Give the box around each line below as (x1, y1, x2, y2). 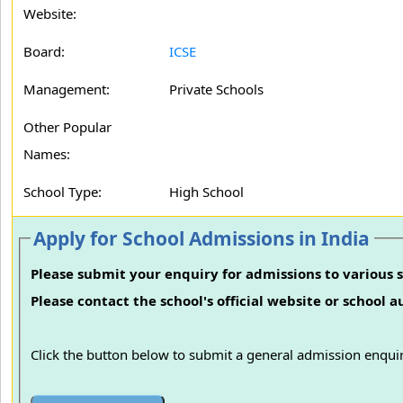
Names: (23, 145, 70, 163)
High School (169, 183, 244, 201)
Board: (23, 42, 65, 60)
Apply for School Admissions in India (33, 226, 371, 251)
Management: (23, 80, 110, 98)
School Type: (23, 183, 102, 201)
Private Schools (169, 80, 264, 98)
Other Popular (23, 118, 112, 136)
